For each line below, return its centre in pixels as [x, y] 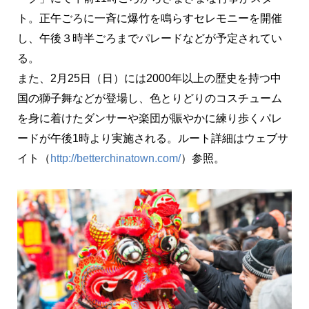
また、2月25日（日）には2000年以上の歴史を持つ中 [149, 79]
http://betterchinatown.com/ [116, 159]
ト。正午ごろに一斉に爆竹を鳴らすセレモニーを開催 [150, 19]
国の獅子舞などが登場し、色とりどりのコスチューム [150, 99]
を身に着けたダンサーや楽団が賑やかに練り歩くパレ [150, 119]
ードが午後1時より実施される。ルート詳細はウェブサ [153, 139]
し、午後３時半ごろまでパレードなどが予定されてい [150, 39]
